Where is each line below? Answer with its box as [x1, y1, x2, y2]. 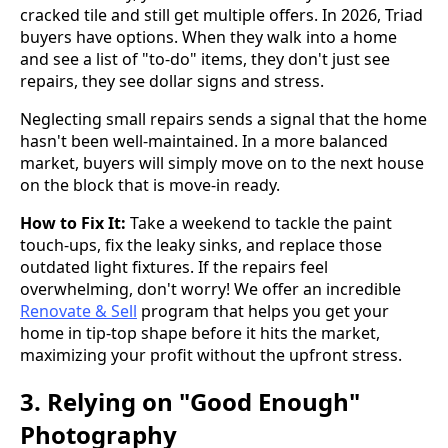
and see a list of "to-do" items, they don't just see [20, 47, 390, 70]
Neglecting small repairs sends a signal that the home [20, 107, 427, 130]
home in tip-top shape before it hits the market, [20, 321, 380, 344]
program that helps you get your [137, 299, 389, 322]
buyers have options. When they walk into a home [20, 25, 397, 48]
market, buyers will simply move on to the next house [20, 151, 424, 174]
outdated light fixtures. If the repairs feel [20, 255, 328, 278]
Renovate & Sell [20, 299, 137, 322]
